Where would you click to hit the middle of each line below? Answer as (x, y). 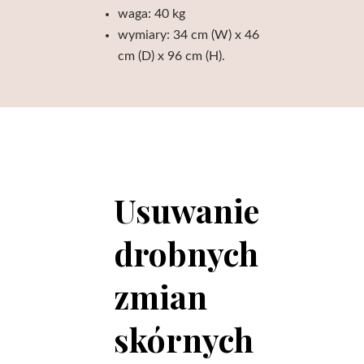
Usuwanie (186, 210)
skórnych (184, 339)
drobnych (186, 253)
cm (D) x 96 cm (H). (172, 56)
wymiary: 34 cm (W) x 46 (189, 35)
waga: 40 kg (152, 14)
